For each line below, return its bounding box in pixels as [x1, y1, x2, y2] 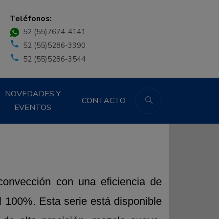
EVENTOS [14, 102, 52, 113]
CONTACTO [82, 95, 126, 107]
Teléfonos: [9, 13, 52, 24]
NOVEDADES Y [5, 88, 61, 100]
